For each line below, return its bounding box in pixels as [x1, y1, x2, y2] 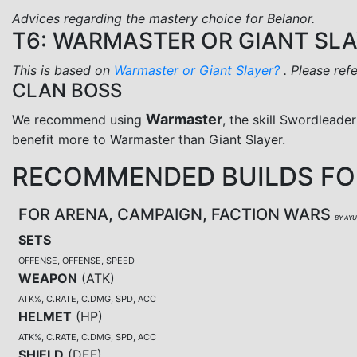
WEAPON [18, 269, 77, 286]
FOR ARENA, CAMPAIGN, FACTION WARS [18, 204, 335, 224]
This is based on [12, 61, 114, 78]
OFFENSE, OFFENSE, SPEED [18, 254, 135, 266]
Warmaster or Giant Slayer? [114, 61, 284, 78]
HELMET [18, 308, 72, 324]
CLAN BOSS [12, 78, 122, 102]
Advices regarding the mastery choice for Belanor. [12, 10, 315, 26]
